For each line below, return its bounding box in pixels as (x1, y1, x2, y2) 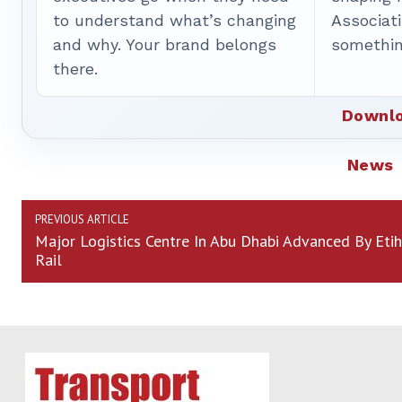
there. (53, 59, 98, 79)
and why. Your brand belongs (53, 35, 276, 55)
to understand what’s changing (53, 11, 296, 31)
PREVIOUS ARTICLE (35, 212, 129, 228)
